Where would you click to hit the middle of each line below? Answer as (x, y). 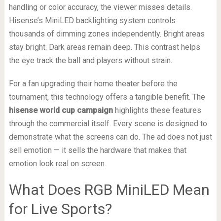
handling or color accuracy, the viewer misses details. (100, 7)
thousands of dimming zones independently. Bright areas (107, 34)
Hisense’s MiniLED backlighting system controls (92, 20)
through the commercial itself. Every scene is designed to (108, 123)
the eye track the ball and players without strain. (90, 60)
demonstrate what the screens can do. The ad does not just (110, 137)
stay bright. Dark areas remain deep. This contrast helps (104, 47)
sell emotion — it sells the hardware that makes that (97, 150)
